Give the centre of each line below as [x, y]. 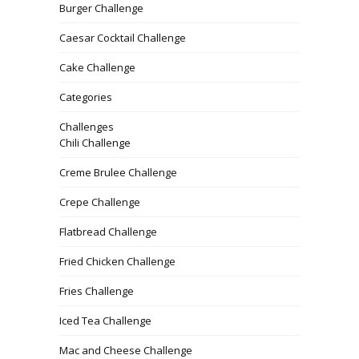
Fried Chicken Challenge [117, 262]
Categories [86, 97]
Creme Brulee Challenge [118, 173]
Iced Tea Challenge [105, 321]
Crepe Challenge [100, 202]
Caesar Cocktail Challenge [123, 38]
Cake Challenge [97, 68]
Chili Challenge [95, 143]
